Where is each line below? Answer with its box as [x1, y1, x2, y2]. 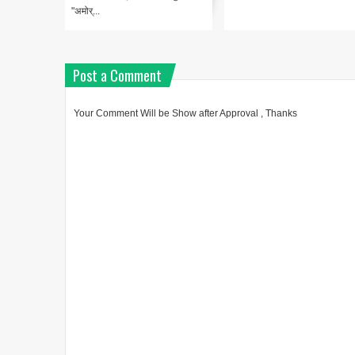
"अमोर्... [71, 6, 100, 17]
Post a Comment [73, 65, 162, 86]
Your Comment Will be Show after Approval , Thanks [74, 108, 297, 120]
